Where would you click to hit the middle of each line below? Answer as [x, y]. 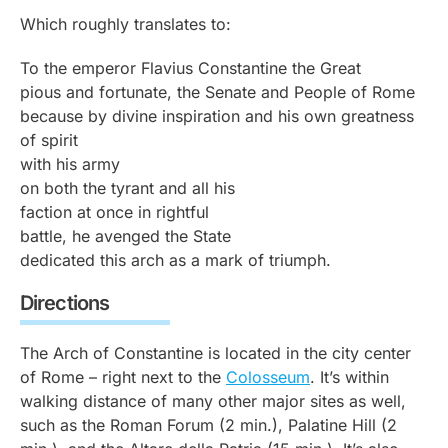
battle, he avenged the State [125, 236]
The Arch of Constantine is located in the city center [215, 353]
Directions [64, 303]
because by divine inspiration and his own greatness [217, 116]
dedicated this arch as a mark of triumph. [175, 260]
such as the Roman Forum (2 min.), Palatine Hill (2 [208, 425]
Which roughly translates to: [125, 24]
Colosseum [268, 377]
